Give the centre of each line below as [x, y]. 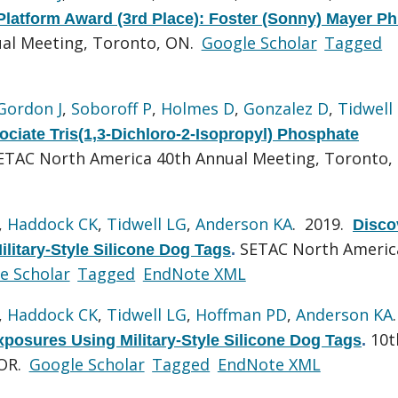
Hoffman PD [241, 314]
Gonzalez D [286, 108]
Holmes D [198, 108]
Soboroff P [111, 108]
